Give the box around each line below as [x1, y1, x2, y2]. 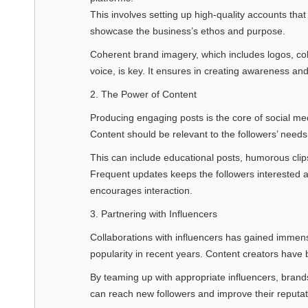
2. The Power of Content [90, 88, 197, 100]
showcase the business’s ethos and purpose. [90, 25, 285, 36]
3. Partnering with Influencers [90, 208, 217, 219]
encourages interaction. [90, 184, 192, 196]
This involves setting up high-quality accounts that [90, 8, 306, 20]
